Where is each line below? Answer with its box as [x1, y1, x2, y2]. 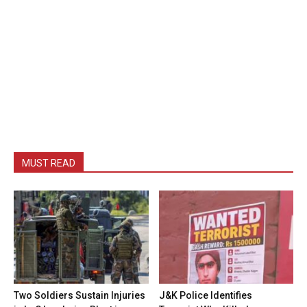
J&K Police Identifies [158, 289, 252, 301]
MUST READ [22, 158, 75, 169]
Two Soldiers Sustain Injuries [14, 289, 145, 301]
